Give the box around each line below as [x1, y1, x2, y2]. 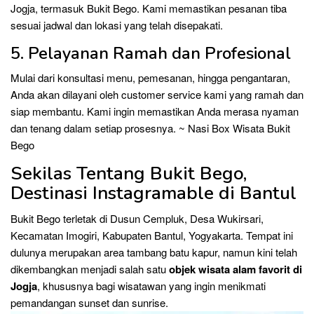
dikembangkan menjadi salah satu [11, 261, 169, 276]
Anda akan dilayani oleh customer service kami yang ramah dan [11, 87, 303, 102]
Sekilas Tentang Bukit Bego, [11, 161, 247, 186]
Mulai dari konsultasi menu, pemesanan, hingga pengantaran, [11, 70, 290, 85]
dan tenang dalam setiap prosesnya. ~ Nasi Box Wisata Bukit [11, 121, 290, 135]
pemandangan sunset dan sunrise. [11, 295, 168, 310]
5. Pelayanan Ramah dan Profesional [11, 42, 291, 64]
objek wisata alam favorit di [169, 261, 302, 277]
